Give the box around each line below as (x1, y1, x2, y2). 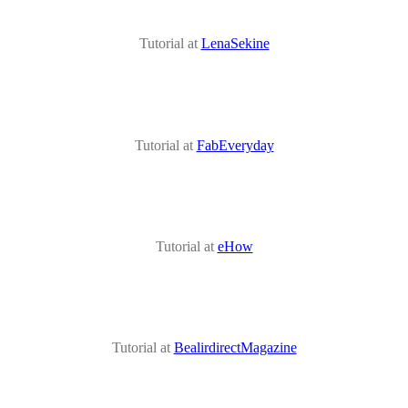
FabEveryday (196, 137, 274, 153)
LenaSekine (200, 36, 270, 52)
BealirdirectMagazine (173, 340, 297, 356)
